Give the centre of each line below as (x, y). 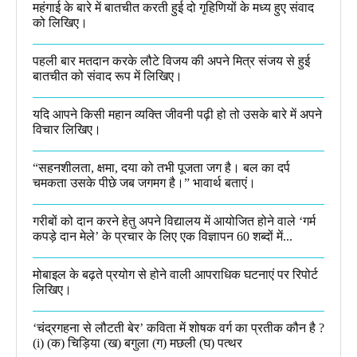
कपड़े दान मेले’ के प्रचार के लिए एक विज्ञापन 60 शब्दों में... (163, 236)
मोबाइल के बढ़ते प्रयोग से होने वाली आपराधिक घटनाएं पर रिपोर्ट (175, 274)
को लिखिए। (60, 22)
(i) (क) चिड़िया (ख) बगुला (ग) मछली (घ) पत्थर (137, 343)
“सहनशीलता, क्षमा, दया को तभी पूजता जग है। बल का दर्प (161, 167)
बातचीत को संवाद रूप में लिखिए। (108, 76)
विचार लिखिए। (67, 129)
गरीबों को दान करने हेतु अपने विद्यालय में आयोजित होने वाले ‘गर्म (174, 221)
